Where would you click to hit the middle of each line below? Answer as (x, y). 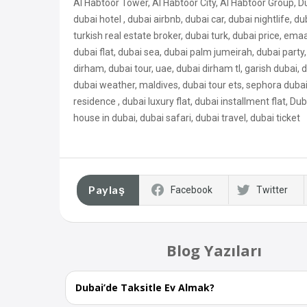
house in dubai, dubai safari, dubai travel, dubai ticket (187, 118)
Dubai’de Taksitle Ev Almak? (145, 288)
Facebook (192, 190)
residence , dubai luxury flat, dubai (147, 102)
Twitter (272, 190)
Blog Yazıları (214, 250)
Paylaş (107, 190)
